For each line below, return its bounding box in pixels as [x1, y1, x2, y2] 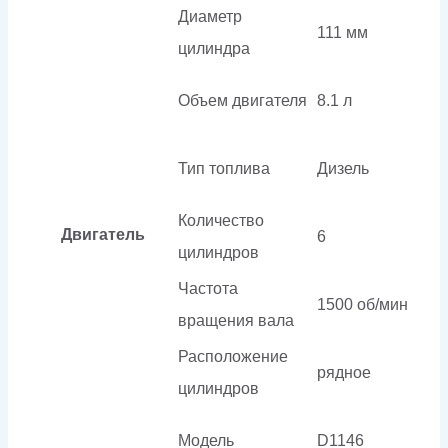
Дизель [317, 159, 369, 177]
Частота [178, 279, 238, 297]
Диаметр [178, 7, 242, 25]
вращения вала [178, 311, 294, 329]
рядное [317, 363, 371, 381]
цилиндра [178, 39, 250, 57]
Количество [178, 211, 264, 229]
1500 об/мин [317, 295, 408, 313]
